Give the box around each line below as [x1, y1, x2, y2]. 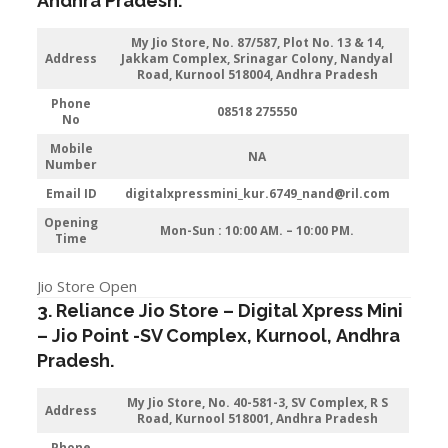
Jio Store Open [37, 276, 138, 296]
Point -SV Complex [82, 325, 248, 346]
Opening [44, 213, 99, 231]
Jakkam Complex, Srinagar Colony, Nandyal [121, 49, 394, 67]
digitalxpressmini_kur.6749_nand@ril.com [124, 184, 390, 202]
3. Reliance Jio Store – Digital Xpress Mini [37, 300, 404, 321]
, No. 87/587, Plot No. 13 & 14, [205, 33, 384, 51]
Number [45, 155, 98, 173]
